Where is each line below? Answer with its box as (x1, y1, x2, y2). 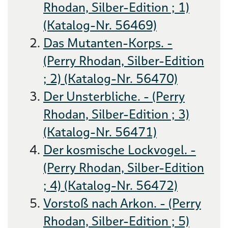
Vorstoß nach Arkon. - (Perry (43, 195, 201, 212)
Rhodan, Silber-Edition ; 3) (43, 106, 189, 123)
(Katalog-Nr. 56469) (43, 17, 157, 34)
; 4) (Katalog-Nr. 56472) (43, 177, 178, 194)
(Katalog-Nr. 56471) (43, 124, 157, 140)
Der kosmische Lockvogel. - (43, 141, 196, 158)
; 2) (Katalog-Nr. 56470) (43, 70, 178, 87)
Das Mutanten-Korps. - (43, 35, 173, 51)
